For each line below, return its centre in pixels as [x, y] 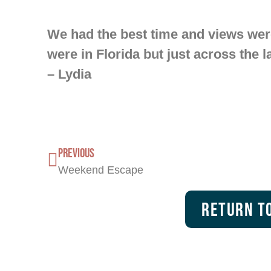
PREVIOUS [76, 153]
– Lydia [69, 74]
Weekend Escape [101, 170]
